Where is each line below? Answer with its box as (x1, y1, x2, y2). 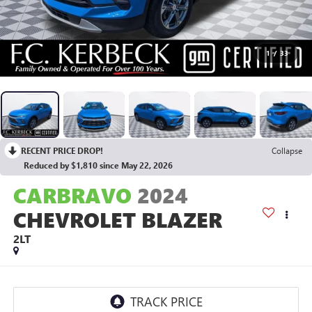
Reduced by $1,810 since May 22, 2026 (24, 159, 173, 171)
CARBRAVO (13, 181, 132, 210)
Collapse (272, 145, 302, 157)
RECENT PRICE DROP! (21, 145, 103, 157)
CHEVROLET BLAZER (13, 205, 222, 234)
